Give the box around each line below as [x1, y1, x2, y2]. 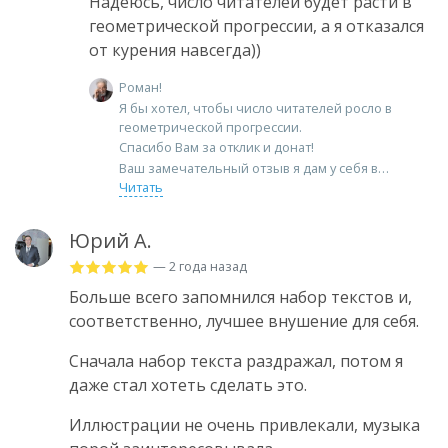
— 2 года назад [153, 256, 247, 275]
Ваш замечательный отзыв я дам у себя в [119, 158, 378, 177]
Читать [119, 177, 163, 196]
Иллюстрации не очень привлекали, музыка [69, 413, 420, 436]
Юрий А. [69, 226, 152, 254]
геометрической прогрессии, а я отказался [89, 15, 424, 38]
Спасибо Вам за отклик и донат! [119, 138, 314, 157]
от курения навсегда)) [89, 39, 261, 62]
